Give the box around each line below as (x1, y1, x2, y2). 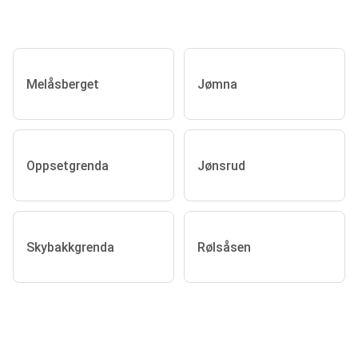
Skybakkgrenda (26, 239, 114, 255)
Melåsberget (26, 76, 99, 92)
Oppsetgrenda (26, 157, 109, 173)
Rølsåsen (197, 239, 251, 255)
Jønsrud (197, 157, 245, 173)
